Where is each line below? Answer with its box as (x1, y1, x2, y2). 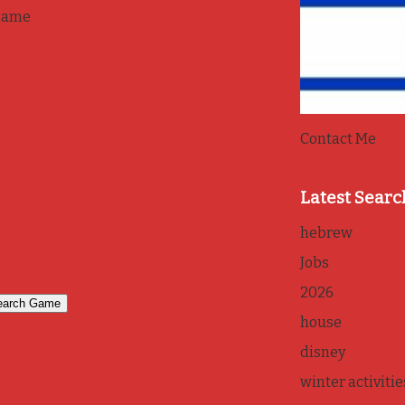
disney (299, 344, 345, 362)
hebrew (299, 224, 353, 242)
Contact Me (299, 129, 376, 147)
